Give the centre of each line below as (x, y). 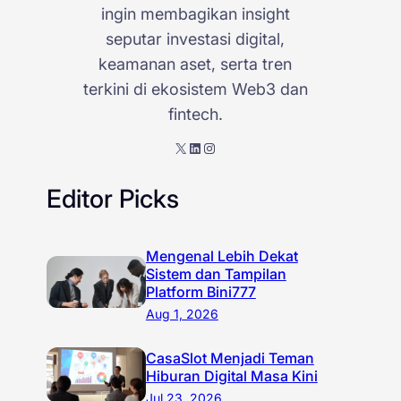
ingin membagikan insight (195, 13)
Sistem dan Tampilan (216, 273)
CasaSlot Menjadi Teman (230, 358)
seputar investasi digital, (196, 38)
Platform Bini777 (200, 291)
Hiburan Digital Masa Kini (231, 375)
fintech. (195, 114)
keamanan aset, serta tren (196, 64)
